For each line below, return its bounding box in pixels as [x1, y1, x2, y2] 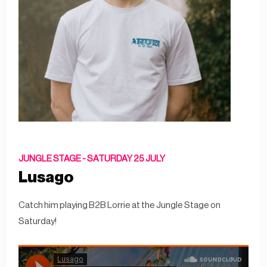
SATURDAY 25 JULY [87, 154, 166, 163]
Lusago [18, 169, 74, 185]
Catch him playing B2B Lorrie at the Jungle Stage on [18, 200, 221, 210]
